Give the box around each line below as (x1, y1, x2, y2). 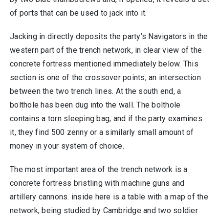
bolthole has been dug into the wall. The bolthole (10, 100, 181, 110)
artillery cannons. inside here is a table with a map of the (10, 192, 208, 202)
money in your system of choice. (10, 141, 124, 151)
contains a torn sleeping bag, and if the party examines (10, 114, 202, 124)
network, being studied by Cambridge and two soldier (10, 206, 198, 216)
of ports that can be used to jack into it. (10, 8, 147, 18)
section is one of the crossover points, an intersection (10, 73, 201, 83)
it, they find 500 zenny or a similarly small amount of (10, 128, 194, 137)
